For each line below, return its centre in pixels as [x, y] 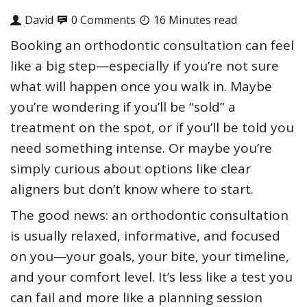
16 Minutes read [195, 20]
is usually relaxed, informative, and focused [145, 236]
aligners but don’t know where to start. [132, 189]
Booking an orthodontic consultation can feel [152, 46]
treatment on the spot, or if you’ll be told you [152, 128]
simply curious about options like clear [131, 169]
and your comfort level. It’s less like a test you [151, 277]
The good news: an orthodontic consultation [149, 216]
